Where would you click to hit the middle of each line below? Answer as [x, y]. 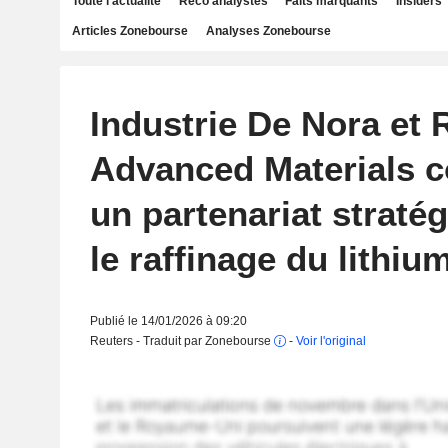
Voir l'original [330, 341]
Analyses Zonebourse [268, 31]
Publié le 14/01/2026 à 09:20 [168, 321]
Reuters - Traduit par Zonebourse [181, 341]
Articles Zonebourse [130, 31]
